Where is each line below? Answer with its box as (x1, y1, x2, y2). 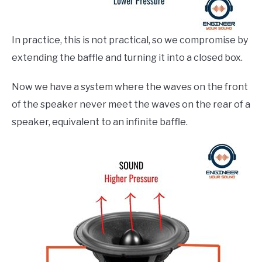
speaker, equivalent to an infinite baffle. (12, 116, 188, 128)
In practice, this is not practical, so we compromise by (12, 35, 248, 46)
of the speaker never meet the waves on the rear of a (12, 99, 250, 111)
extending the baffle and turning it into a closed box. (12, 52, 244, 64)
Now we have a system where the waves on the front (12, 81, 248, 93)
